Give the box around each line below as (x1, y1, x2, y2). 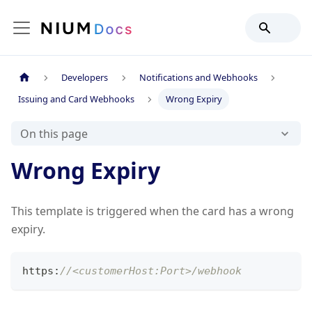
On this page (19, 125, 88, 141)
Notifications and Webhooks (139, 71, 258, 84)
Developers (61, 71, 109, 84)
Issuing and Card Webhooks (18, 93, 135, 106)
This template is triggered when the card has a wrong (11, 203, 294, 219)
